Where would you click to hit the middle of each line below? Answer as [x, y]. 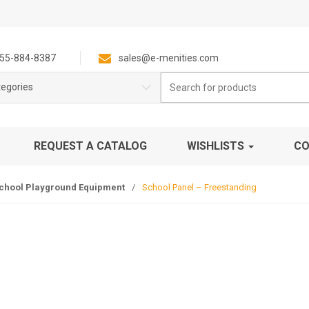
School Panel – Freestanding [199, 187]
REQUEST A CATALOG [90, 146]
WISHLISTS [217, 146]
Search [173, 79]
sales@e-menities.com [168, 58]
